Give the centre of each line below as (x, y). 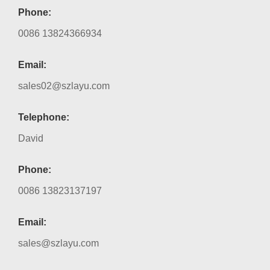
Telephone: (44, 117)
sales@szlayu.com (58, 243)
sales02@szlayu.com (64, 86)
